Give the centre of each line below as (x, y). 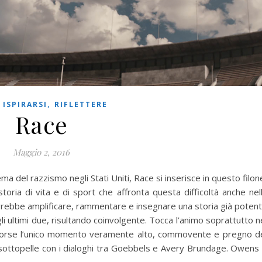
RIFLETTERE (81, 105)
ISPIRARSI (25, 105)
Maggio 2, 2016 (41, 152)
